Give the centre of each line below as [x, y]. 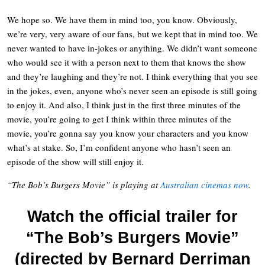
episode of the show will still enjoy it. [75, 161]
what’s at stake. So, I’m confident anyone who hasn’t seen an [119, 147]
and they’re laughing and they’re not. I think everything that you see [132, 76]
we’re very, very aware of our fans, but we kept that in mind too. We [132, 33]
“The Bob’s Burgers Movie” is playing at [84, 184]
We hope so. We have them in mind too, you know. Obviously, [122, 19]
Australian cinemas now [204, 184]
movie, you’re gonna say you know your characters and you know [128, 133]
